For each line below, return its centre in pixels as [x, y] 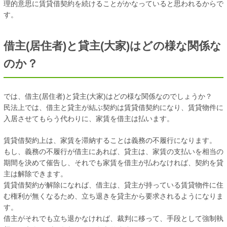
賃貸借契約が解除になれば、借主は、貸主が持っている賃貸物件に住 [113, 185]
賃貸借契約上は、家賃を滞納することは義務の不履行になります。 [110, 140]
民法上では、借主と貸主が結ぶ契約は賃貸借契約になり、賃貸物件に [113, 107]
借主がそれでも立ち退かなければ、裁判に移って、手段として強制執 [113, 218]
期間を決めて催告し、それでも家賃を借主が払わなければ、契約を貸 [113, 162]
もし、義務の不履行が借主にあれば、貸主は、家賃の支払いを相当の [113, 151]
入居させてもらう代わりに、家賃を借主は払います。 [89, 118]
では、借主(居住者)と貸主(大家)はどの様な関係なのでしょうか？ [108, 96]
